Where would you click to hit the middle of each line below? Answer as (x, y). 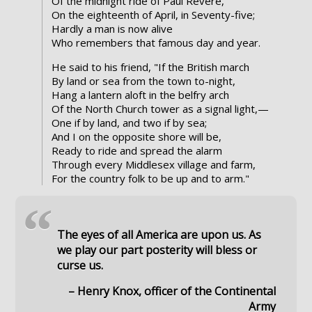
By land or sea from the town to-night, (143, 81)
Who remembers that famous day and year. (156, 43)
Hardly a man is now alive (112, 29)
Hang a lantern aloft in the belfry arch (140, 95)
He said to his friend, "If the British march (150, 67)
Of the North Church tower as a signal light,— (160, 109)
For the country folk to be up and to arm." (150, 179)
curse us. (80, 266)
